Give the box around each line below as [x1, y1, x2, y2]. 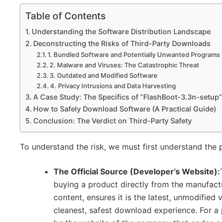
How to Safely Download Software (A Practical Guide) [33, 104, 216, 113]
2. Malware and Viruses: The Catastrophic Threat [50, 60, 200, 69]
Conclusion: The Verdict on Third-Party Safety [33, 116, 192, 125]
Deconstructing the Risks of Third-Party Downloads [33, 39, 211, 48]
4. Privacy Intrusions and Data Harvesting [50, 81, 176, 90]
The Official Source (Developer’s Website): [54, 166, 220, 176]
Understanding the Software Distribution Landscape [31, 27, 211, 36]
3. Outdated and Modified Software [50, 71, 158, 79]
